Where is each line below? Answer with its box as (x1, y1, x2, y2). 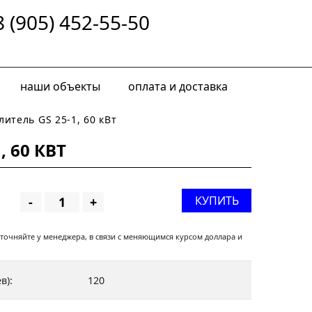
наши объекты (20, 79, 100, 94)
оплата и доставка (128, 79, 228, 94)
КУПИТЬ (194, 193, 239, 208)
